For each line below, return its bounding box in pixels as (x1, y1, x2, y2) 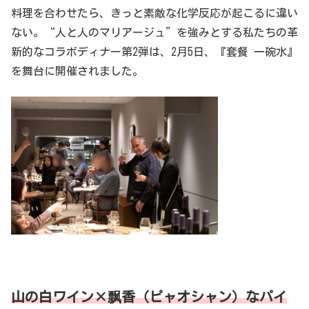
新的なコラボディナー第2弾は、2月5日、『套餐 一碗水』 (11, 46, 298, 58)
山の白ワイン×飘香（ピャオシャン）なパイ (11, 290, 287, 304)
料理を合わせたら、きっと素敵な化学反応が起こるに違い (11, 8, 298, 19)
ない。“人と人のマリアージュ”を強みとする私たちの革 (11, 27, 298, 39)
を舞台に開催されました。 (11, 66, 143, 77)
